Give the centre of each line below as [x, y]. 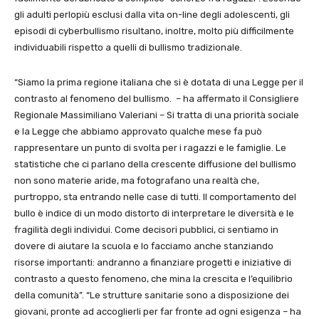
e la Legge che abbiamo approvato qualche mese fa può [138, 131]
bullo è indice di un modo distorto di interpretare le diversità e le [154, 213]
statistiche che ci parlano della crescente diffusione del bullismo [155, 164]
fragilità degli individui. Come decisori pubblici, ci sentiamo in [146, 229]
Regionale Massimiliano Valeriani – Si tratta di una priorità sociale [157, 115]
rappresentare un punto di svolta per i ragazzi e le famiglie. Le [150, 147]
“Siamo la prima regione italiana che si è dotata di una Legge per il [159, 82]
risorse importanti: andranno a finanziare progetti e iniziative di [153, 262]
